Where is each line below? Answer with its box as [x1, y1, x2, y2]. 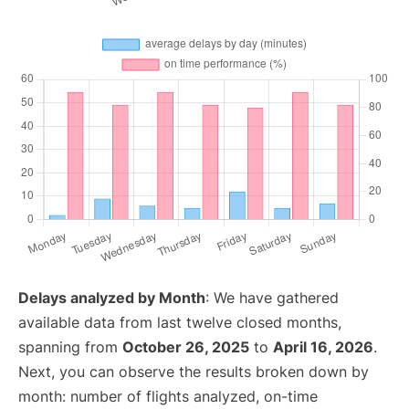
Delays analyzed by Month [18, 288, 205, 308]
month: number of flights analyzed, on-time [18, 387, 318, 406]
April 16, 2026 [273, 338, 373, 357]
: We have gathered [205, 288, 339, 308]
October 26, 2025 [122, 338, 249, 357]
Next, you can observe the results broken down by [18, 362, 369, 382]
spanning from [18, 338, 122, 357]
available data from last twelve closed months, [18, 313, 341, 332]
